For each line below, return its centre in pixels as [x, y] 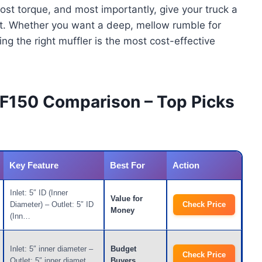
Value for [127, 199]
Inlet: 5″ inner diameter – [51, 249]
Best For [127, 166]
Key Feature [34, 166]
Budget [123, 249]
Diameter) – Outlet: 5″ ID [52, 205]
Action [186, 166]
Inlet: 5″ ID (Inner [39, 193]
